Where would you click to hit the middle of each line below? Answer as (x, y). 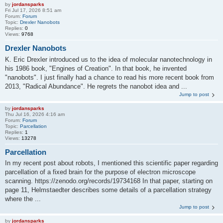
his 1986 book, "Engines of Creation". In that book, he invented (96, 68)
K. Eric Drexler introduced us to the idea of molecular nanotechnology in (109, 59)
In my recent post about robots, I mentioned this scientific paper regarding (111, 163)
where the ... (23, 199)
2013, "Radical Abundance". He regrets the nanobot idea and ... (96, 86)
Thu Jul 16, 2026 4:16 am (35, 114)
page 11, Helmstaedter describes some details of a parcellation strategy (108, 190)
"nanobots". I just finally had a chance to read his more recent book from (110, 77)
